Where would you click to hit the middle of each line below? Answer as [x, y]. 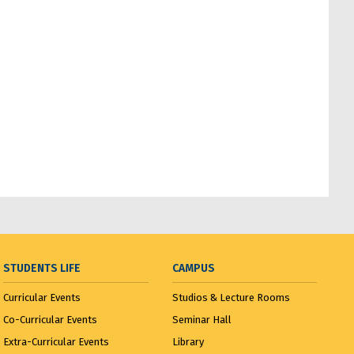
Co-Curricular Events [51, 320]
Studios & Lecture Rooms [231, 298]
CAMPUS [193, 269]
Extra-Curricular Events [56, 342]
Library [188, 342]
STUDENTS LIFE [42, 269]
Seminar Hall [201, 320]
